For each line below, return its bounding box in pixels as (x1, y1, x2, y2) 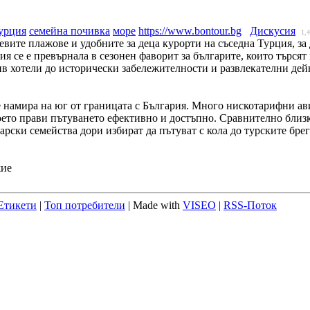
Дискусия (250, 24, 295, 37)
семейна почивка (29, 24, 110, 37)
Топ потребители (44, 199, 125, 211)
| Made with (125, 199, 183, 211)
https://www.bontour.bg (138, 24, 241, 37)
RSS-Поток (224, 199, 277, 211)
